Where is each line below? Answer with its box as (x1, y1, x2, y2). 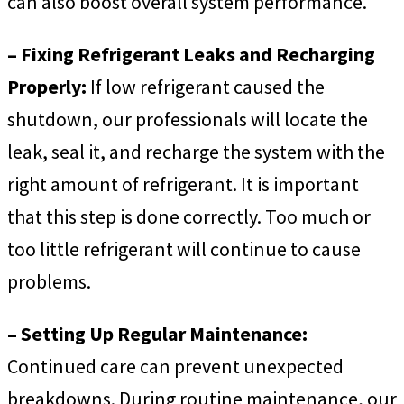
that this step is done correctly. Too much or (7, 203, 371, 229)
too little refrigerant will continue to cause (7, 235, 361, 262)
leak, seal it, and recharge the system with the (7, 138, 385, 164)
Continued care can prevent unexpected (7, 353, 344, 379)
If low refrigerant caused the (87, 73, 325, 99)
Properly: (7, 73, 87, 99)
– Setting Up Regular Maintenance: (7, 320, 308, 346)
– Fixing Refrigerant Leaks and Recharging (7, 41, 375, 67)
